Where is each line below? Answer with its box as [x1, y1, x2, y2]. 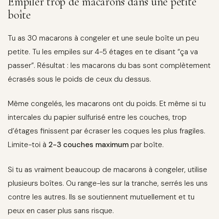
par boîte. [129, 140, 164, 150]
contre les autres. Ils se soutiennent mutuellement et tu [8, 192, 195, 202]
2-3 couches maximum [48, 140, 129, 150]
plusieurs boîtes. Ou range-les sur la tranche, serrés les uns [8, 178, 208, 188]
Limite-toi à [8, 140, 48, 150]
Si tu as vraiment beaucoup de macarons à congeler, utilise [8, 164, 207, 175]
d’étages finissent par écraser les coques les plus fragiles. [8, 126, 205, 136]
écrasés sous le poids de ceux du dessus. [8, 74, 151, 84]
